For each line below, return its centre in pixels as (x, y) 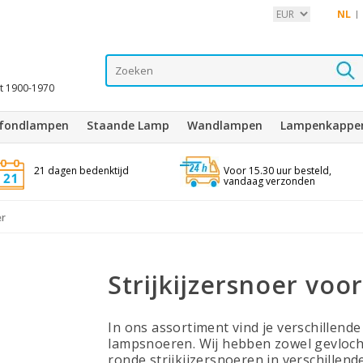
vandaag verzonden (269, 181)
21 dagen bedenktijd (81, 171)
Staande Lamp (128, 125)
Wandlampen (225, 125)
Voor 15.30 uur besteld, (277, 171)
